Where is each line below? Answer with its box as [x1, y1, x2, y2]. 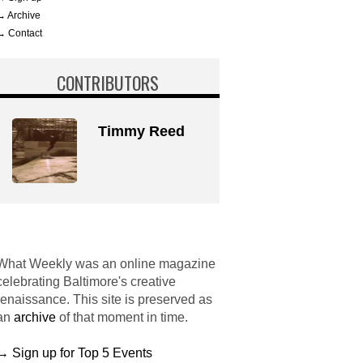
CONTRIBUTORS [57, 70, 159, 96]
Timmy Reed [98, 123, 185, 139]
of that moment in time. [56, 310, 188, 324]
